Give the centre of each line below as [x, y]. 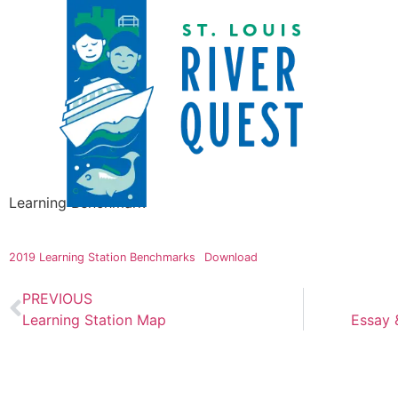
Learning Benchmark [77, 203]
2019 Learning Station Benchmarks [102, 258]
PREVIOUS [57, 298]
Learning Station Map [94, 319]
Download [231, 258]
